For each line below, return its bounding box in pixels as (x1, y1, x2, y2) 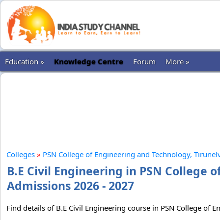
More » (165, 56, 190, 66)
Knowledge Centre (54, 56, 123, 66)
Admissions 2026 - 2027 (7, 178, 134, 193)
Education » (5, 56, 44, 66)
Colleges (6, 149, 35, 159)
